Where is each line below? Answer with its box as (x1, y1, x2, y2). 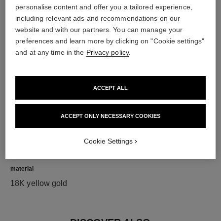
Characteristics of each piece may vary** (10, 42, 153, 51)
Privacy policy (86, 48, 129, 56)
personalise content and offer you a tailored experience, (15, 3, 192, 11)
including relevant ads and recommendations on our (15, 14, 181, 22)
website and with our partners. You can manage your (15, 26, 183, 34)
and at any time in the (15, 48, 86, 56)
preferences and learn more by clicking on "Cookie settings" (15, 37, 205, 45)
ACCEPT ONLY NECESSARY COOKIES (61, 113, 160, 119)
